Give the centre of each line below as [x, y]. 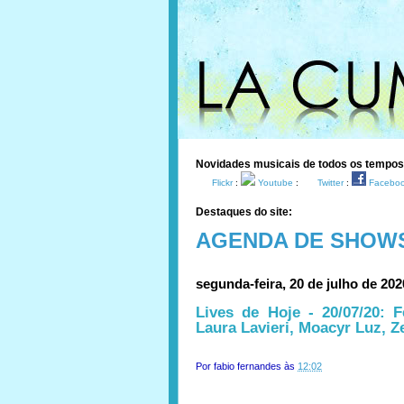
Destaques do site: [244, 212]
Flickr [222, 183]
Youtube [275, 183]
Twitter [331, 183]
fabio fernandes [248, 366]
